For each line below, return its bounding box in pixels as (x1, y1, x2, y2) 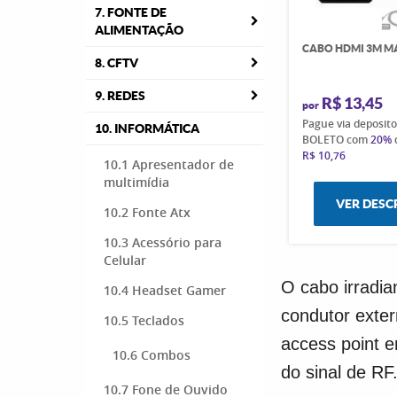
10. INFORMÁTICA (95, 121, 199, 136)
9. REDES (95, 89, 145, 103)
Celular (104, 252, 146, 269)
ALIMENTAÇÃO (95, 23, 183, 37)
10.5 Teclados (104, 312, 184, 329)
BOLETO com (302, 131, 371, 147)
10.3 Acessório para (104, 234, 222, 251)
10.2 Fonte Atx (104, 204, 191, 221)
